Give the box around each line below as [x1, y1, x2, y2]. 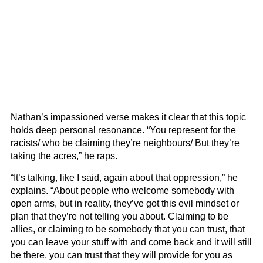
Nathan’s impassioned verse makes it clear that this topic [11, 112, 246, 122]
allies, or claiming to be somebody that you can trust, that [11, 224, 245, 234]
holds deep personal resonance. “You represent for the [11, 125, 236, 135]
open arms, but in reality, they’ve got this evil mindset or [11, 198, 239, 208]
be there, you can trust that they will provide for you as [11, 250, 232, 260]
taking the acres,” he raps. [11, 151, 117, 161]
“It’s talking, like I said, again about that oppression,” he [11, 173, 238, 183]
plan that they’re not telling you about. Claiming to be [11, 211, 228, 221]
